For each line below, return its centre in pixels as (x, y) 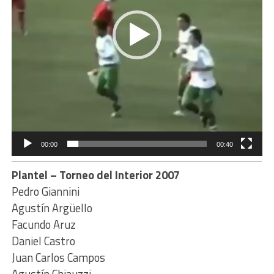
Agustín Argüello (52, 208)
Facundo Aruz (43, 225)
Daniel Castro (43, 241)
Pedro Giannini (45, 192)
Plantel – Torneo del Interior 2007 (95, 175)
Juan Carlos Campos (58, 258)
